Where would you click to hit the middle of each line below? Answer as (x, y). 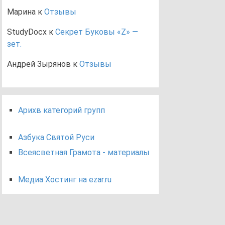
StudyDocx (27, 32)
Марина (21, 12)
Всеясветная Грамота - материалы (84, 153)
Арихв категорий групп (62, 110)
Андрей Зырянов (39, 64)
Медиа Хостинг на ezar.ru (65, 180)
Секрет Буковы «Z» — (97, 32)
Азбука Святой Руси (56, 138)
